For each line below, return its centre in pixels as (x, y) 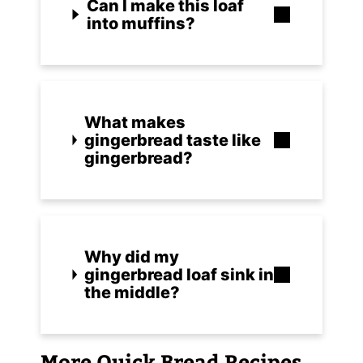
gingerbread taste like (172, 140)
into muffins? (141, 23)
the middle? (132, 292)
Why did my (132, 256)
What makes (135, 122)
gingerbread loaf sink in (179, 274)
